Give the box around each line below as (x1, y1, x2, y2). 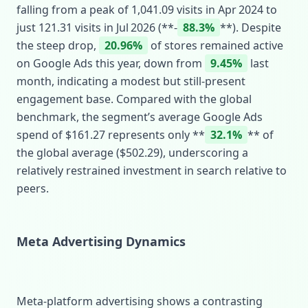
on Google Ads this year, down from (16, 56, 205, 71)
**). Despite (220, 20, 281, 35)
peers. (16, 181, 49, 196)
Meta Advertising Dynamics (16, 233, 186, 250)
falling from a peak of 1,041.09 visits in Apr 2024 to (16, 2, 277, 17)
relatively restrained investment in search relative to (16, 163, 287, 178)
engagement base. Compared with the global (16, 91, 252, 107)
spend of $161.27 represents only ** (16, 127, 205, 142)
